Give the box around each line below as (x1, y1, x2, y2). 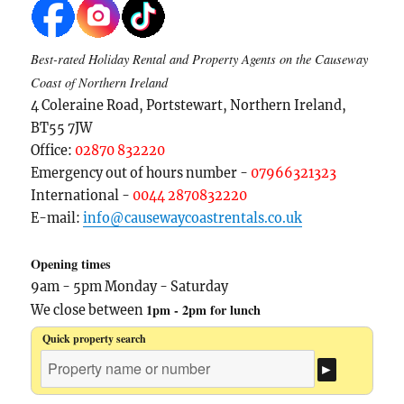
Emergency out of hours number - (31, 165, 252, 182)
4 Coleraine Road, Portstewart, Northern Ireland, (31, 97, 347, 115)
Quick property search (42, 331, 147, 347)
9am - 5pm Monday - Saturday (31, 279, 229, 296)
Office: (31, 142, 76, 160)
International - (31, 188, 133, 205)
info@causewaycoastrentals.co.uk (83, 210, 303, 227)
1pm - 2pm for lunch (146, 300, 262, 320)
